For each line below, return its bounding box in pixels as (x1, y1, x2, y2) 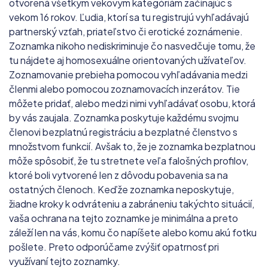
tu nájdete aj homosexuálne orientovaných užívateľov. (9, 53, 246, 66)
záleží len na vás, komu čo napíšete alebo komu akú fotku (9, 226, 257, 239)
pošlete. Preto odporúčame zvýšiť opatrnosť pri (9, 240, 219, 253)
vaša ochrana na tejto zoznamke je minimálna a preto (9, 211, 238, 224)
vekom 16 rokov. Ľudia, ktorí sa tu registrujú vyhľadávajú (9, 10, 249, 23)
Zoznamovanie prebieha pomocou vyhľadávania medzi (9, 68, 248, 81)
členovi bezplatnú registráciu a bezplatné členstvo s (9, 125, 237, 138)
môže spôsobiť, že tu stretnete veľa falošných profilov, (9, 154, 248, 167)
